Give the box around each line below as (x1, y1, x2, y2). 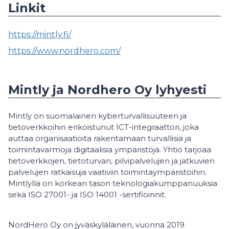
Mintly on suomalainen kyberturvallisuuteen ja (8, 111, 187, 121)
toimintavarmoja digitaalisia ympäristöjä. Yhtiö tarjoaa (8, 145, 211, 155)
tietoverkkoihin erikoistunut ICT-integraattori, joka (8, 122, 199, 132)
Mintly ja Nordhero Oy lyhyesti (8, 82, 207, 98)
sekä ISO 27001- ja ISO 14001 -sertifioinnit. (8, 190, 166, 200)
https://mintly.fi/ (8, 30, 71, 40)
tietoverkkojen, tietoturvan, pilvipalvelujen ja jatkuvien (8, 156, 215, 166)
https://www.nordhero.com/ (8, 46, 121, 56)
